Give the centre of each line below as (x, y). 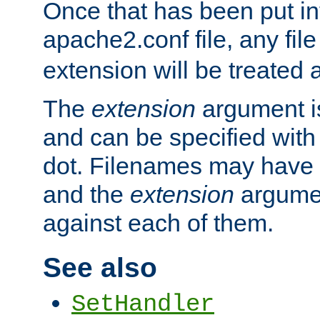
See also (100, 267)
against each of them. (158, 223)
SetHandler (143, 305)
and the (86, 195)
